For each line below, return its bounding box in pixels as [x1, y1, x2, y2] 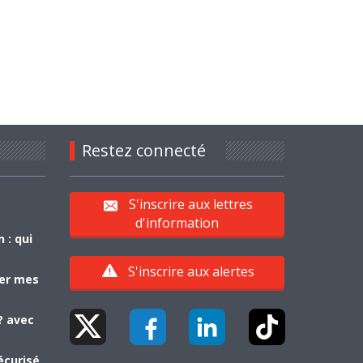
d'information [135, 213, 219, 232]
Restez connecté [81, 139, 206, 161]
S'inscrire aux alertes [127, 262, 254, 280]
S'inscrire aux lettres [129, 195, 254, 214]
